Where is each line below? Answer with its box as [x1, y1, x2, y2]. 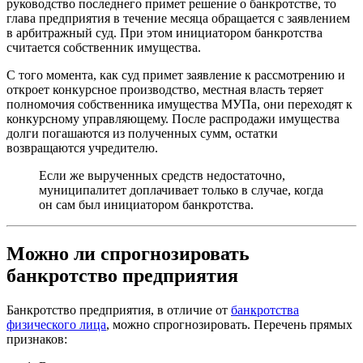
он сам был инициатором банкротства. [39, 198, 254, 212]
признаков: [6, 331, 67, 346]
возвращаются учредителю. [6, 141, 158, 156]
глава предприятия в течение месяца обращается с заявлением [6, 11, 350, 26]
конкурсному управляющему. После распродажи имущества [6, 112, 340, 126]
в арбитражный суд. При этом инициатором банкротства [6, 26, 322, 41]
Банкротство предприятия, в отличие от [6, 302, 231, 317]
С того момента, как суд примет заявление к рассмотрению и [6, 68, 345, 83]
